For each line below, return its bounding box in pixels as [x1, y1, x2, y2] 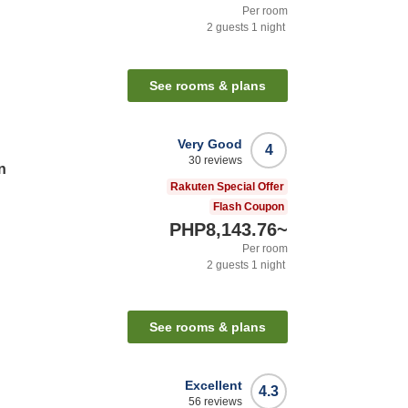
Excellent [185, 377, 242, 393]
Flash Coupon [213, 200, 284, 214]
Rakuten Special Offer [170, 180, 284, 194]
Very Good [178, 137, 242, 152]
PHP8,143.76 [169, 219, 277, 240]
